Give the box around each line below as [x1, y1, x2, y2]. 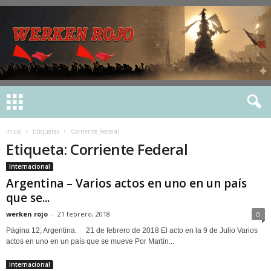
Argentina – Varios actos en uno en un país [6, 175, 247, 191]
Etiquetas [33, 127, 59, 135]
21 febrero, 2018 [57, 209, 110, 218]
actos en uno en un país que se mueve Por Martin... [6, 237, 174, 246]
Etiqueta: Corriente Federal [6, 139, 188, 159]
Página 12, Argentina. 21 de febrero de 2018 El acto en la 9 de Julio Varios [6, 226, 258, 235]
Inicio [6, 127, 21, 135]
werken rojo [6, 209, 48, 218]
